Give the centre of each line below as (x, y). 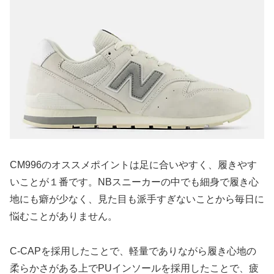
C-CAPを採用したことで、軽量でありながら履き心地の (133, 251)
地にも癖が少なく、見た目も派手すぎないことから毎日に (137, 199)
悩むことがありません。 (64, 216)
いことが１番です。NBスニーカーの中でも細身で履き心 (134, 182)
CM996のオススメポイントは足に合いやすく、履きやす (133, 165)
